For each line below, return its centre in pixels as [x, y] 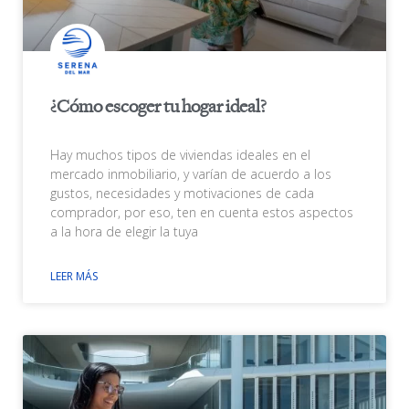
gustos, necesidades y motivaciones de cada [182, 194]
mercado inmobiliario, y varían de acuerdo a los [191, 174]
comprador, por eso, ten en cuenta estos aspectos [202, 213]
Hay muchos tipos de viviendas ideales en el [180, 155]
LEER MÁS [74, 277]
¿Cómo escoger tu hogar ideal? [158, 108]
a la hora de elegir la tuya [124, 232]
